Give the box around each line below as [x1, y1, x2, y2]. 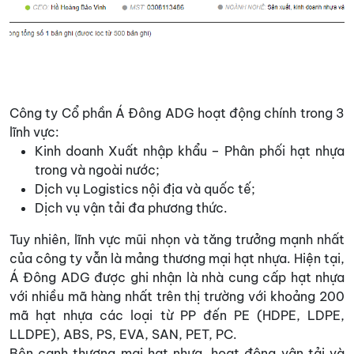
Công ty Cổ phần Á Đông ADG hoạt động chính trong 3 [9, 104, 345, 121]
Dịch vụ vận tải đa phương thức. [35, 199, 228, 216]
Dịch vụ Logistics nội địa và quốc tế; [35, 180, 255, 197]
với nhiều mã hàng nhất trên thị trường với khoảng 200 [9, 288, 345, 304]
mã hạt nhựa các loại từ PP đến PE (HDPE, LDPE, [9, 307, 345, 323]
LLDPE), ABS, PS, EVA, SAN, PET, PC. [9, 326, 237, 342]
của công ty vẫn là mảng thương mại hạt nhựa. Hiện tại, [9, 250, 345, 266]
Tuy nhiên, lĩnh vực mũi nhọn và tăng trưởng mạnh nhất [9, 231, 345, 247]
